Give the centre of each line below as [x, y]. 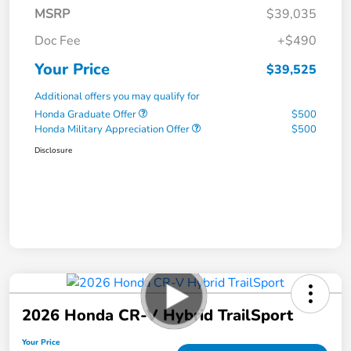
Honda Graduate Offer [87, 114]
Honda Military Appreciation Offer [113, 129]
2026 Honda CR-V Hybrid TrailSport [157, 315]
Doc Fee [58, 40]
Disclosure [53, 150]
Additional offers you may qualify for [117, 96]
